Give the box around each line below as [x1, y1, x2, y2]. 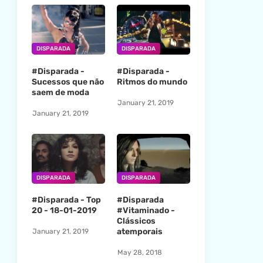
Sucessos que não [31, 77, 104, 87]
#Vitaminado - [116, 205, 175, 216]
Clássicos [116, 216, 156, 227]
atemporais [116, 227, 163, 237]
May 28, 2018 [117, 248, 162, 257]
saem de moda [31, 87, 89, 98]
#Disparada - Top [31, 195, 101, 205]
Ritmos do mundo [116, 77, 187, 87]
